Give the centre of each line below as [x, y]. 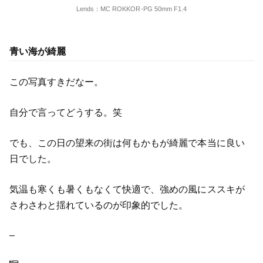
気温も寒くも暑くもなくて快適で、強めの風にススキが [127, 189]
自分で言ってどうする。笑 [66, 112]
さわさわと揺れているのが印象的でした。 [99, 205]
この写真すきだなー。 [56, 82]
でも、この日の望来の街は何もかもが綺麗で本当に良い [127, 143]
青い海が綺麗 [37, 51]
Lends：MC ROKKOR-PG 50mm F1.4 [131, 9]
